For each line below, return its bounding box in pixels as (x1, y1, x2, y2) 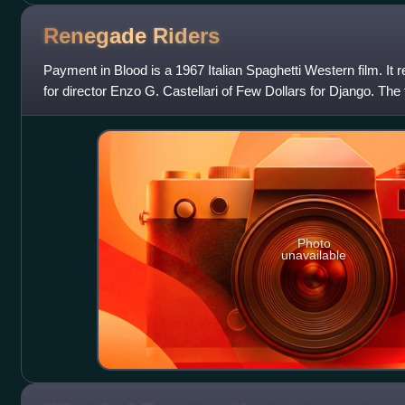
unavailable (281, 248, 347, 263)
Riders (152, 23, 220, 48)
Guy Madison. (42, 104, 127, 120)
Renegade (42, 23, 153, 48)
